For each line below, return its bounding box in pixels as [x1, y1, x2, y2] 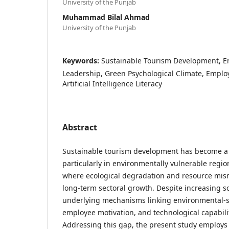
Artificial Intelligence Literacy [62, 78, 162, 88]
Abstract [62, 121, 97, 133]
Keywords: [62, 55, 101, 65]
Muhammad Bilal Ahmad [62, 12, 150, 22]
